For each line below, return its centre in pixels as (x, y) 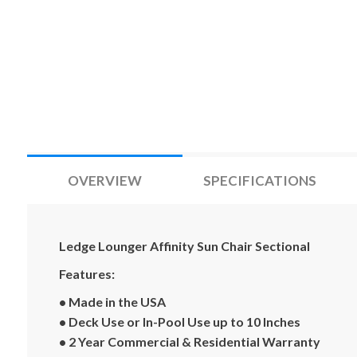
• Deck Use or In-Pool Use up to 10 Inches (179, 322)
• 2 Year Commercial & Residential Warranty (189, 341)
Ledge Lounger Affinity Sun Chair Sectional (184, 246)
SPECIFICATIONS (260, 180)
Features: (86, 274)
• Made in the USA (112, 302)
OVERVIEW (104, 180)
